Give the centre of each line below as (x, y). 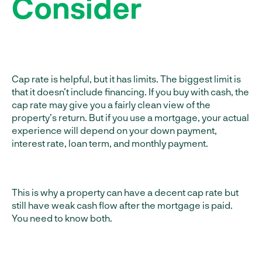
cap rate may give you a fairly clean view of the (111, 104)
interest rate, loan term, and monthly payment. (110, 143)
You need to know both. (62, 218)
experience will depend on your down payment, (114, 130)
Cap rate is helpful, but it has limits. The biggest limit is (126, 79)
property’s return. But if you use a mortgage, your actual (130, 117)
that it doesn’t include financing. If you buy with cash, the (130, 92)
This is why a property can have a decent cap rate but (125, 192)
